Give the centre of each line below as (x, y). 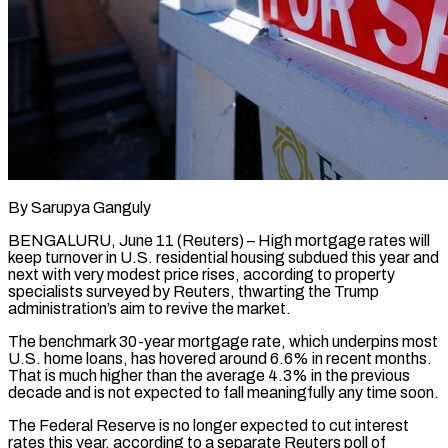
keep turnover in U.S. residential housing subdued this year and (223, 257)
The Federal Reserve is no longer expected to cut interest (208, 425)
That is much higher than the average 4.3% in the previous (209, 375)
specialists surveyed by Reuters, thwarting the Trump (193, 291)
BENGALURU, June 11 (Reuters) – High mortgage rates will (219, 240)
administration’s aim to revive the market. (149, 308)
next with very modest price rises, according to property (201, 274)
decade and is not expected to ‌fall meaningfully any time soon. (223, 392)
